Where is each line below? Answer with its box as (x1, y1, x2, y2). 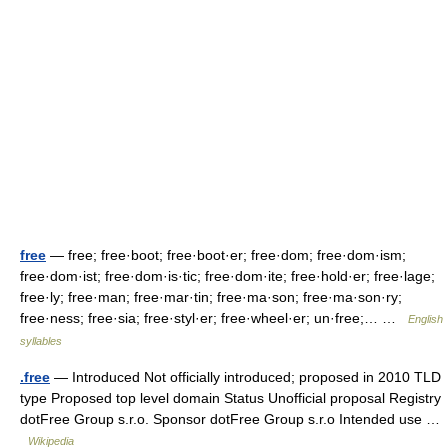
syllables (20, 335, 62, 347)
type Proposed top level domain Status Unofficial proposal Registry (20, 390, 441, 406)
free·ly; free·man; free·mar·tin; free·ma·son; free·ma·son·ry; (20, 289, 402, 305)
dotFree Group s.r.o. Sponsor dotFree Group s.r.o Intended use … (20, 411, 440, 427)
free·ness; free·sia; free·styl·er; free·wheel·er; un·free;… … (20, 310, 408, 326)
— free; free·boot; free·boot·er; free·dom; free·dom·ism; (46, 247, 406, 263)
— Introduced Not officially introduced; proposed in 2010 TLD (50, 369, 441, 385)
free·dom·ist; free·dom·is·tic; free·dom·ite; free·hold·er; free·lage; (20, 268, 435, 284)
